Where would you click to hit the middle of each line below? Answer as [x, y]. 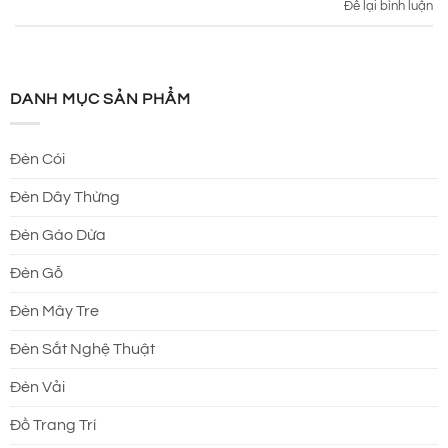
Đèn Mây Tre [54, 311]
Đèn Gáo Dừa [58, 235]
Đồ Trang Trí [53, 425]
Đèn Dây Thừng [65, 197]
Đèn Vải [37, 387]
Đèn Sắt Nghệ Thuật [82, 349]
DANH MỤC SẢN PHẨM [100, 98]
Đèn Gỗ [36, 273]
